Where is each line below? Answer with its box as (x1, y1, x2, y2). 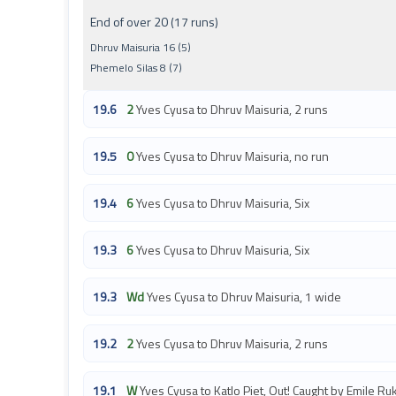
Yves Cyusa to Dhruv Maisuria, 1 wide (147, 287, 341, 306)
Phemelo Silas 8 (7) (90, 59, 182, 76)
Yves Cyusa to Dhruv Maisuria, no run (136, 147, 329, 165)
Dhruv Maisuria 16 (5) (90, 39, 191, 56)
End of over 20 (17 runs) (90, 12, 218, 31)
